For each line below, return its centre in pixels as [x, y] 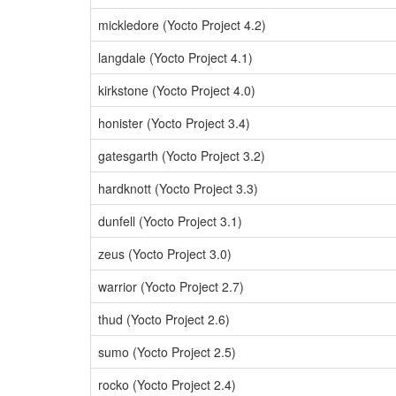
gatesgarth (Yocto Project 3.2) [182, 156]
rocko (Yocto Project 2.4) [167, 385]
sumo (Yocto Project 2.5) [167, 352]
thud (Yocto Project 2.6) [164, 319]
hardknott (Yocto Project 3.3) [178, 188]
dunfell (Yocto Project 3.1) [170, 221]
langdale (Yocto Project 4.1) [175, 57]
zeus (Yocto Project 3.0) [165, 254]
